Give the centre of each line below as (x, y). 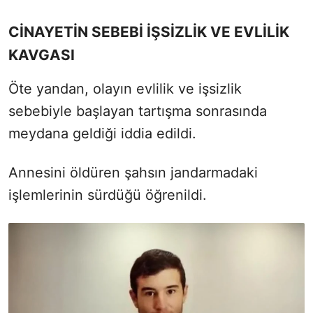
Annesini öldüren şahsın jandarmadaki (133, 172)
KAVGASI (42, 54)
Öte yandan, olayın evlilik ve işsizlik (125, 88)
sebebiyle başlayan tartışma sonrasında (138, 111)
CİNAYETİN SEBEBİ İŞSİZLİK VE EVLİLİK (149, 31)
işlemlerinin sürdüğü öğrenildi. (108, 195)
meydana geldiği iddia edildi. (102, 133)
